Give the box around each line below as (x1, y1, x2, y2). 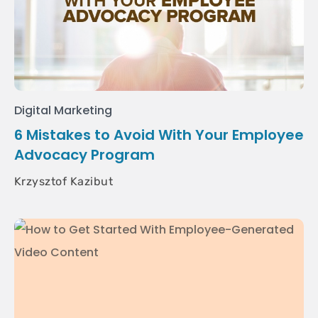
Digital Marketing (14, 102, 113, 119)
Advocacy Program (14, 145, 155, 165)
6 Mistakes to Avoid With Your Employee (14, 125, 304, 145)
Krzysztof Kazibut (14, 175, 114, 188)
